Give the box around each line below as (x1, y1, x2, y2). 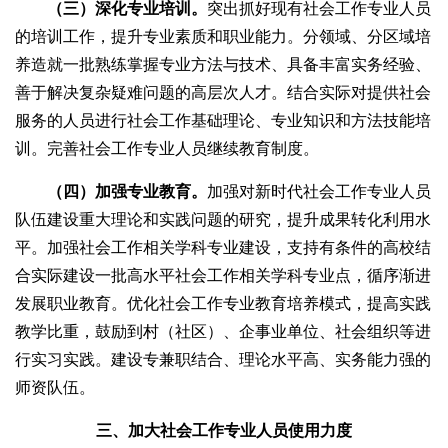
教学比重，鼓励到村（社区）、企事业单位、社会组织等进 (15, 323, 431, 341)
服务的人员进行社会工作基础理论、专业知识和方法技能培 (15, 112, 431, 130)
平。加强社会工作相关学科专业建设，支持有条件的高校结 (15, 239, 431, 257)
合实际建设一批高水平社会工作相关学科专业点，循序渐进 (15, 267, 431, 285)
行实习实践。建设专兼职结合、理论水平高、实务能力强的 (15, 351, 431, 369)
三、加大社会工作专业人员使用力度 (96, 422, 352, 440)
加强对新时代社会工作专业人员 (207, 183, 431, 201)
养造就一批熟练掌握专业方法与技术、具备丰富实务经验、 (15, 56, 431, 74)
